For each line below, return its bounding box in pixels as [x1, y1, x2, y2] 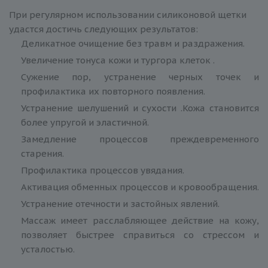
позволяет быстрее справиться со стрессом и [21, 229, 259, 240]
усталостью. [21, 243, 75, 255]
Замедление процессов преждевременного [21, 133, 259, 145]
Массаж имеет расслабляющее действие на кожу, [21, 214, 259, 226]
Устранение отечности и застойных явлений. [21, 197, 220, 209]
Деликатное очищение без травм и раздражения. [21, 37, 245, 49]
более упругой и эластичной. [21, 116, 149, 128]
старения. [21, 147, 64, 159]
